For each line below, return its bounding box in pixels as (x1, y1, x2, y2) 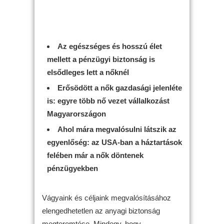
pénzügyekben (47, 164, 98, 172)
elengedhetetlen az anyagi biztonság (42, 206, 160, 215)
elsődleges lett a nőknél (47, 68, 129, 76)
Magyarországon (47, 109, 106, 118)
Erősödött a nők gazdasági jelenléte (57, 83, 182, 92)
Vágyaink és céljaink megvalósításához (42, 193, 171, 202)
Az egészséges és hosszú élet (57, 42, 162, 50)
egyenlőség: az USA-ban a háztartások (47, 138, 182, 146)
